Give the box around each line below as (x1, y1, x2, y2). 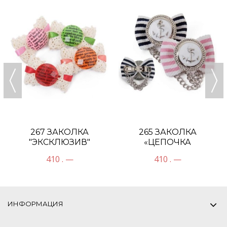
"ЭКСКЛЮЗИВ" (29, 137, 90, 147)
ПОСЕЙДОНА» (136, 147, 199, 157)
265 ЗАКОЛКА (138, 127, 197, 137)
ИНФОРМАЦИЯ (8, 199, 63, 208)
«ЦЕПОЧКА (144, 137, 191, 147)
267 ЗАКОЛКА (30, 127, 89, 137)
